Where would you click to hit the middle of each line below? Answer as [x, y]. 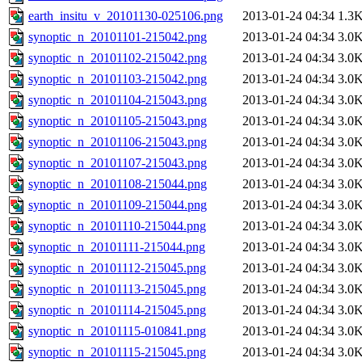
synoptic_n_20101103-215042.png [118, 79]
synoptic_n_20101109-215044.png [118, 205]
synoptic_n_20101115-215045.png [117, 352]
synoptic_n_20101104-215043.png [118, 100]
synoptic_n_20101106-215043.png [118, 142]
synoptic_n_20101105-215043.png [118, 121]
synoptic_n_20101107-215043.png [118, 163]
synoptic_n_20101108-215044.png [118, 184]
